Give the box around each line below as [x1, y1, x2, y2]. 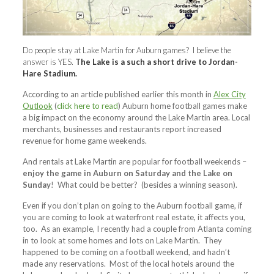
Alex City [213, 89, 246, 100]
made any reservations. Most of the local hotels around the [22, 259, 234, 269]
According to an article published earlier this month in [22, 89, 213, 100]
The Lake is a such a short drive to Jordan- [75, 57, 238, 67]
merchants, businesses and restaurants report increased [22, 124, 221, 135]
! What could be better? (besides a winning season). [50, 180, 237, 190]
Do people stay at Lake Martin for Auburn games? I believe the [22, 45, 231, 56]
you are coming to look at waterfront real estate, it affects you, [22, 212, 245, 223]
